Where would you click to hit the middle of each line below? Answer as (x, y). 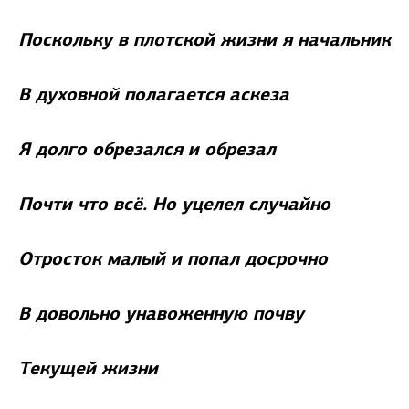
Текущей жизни (88, 368)
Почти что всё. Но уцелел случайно (174, 204)
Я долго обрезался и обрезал (147, 149)
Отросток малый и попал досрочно (173, 258)
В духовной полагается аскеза (154, 94)
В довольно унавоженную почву (161, 313)
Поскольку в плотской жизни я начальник (204, 39)
